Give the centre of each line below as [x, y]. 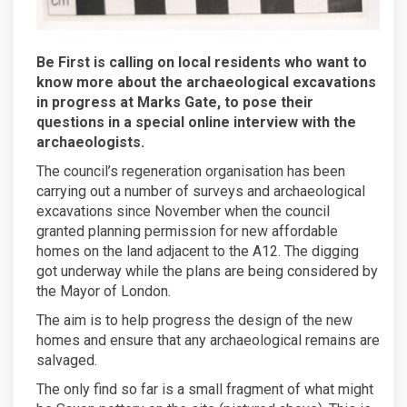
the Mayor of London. [104, 291]
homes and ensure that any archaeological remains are [208, 340]
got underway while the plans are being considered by [207, 271]
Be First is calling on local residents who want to [202, 62]
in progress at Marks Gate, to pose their [175, 102]
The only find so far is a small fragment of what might [205, 389]
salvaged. [67, 360]
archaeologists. [90, 142]
